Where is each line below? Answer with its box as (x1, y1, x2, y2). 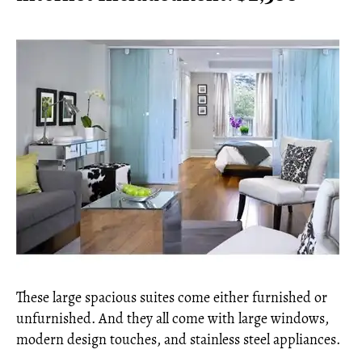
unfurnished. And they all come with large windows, (16, 308, 329, 328)
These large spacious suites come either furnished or (16, 287, 327, 307)
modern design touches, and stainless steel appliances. (16, 329, 340, 349)
